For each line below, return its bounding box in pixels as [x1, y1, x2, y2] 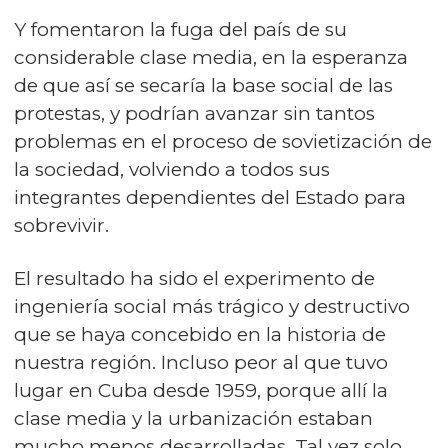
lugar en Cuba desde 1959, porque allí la [14, 379, 388, 402]
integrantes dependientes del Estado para [14, 186, 406, 209]
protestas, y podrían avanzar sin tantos [14, 102, 375, 125]
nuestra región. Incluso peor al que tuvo [14, 351, 388, 374]
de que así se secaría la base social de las [14, 74, 393, 97]
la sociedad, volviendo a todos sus [14, 158, 330, 181]
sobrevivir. [14, 214, 109, 237]
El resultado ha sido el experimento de [14, 267, 375, 290]
